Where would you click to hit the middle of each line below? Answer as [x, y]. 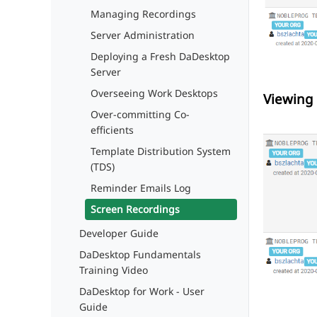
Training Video [114, 270]
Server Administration [143, 35]
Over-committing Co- [140, 114]
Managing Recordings [143, 14]
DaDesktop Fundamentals [140, 254]
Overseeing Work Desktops [154, 93]
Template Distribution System [161, 151]
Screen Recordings [135, 209]
